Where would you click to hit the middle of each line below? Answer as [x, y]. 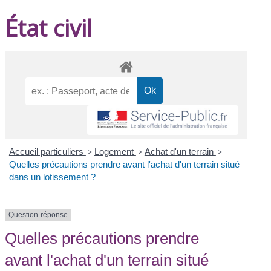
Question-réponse [38, 215]
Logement [115, 152]
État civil [49, 28]
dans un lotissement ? [52, 177]
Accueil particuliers [47, 152]
